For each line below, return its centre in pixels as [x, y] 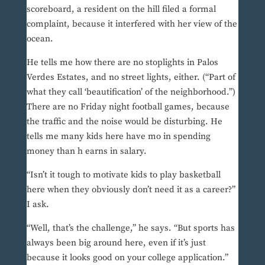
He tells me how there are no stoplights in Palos [122, 63]
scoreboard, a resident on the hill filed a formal [121, 9]
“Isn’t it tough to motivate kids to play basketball [123, 175]
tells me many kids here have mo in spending [118, 137]
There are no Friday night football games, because [128, 107]
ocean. [40, 39]
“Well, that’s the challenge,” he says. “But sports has [130, 228]
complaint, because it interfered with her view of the [132, 24]
